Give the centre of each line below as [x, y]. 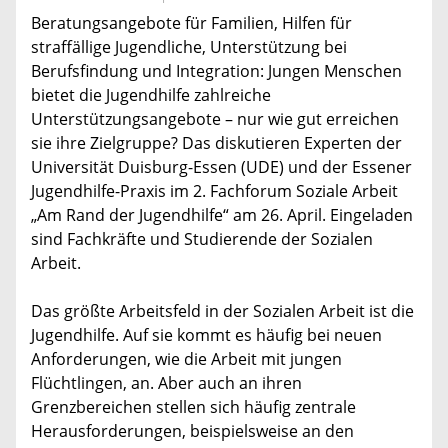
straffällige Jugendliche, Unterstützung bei [189, 46]
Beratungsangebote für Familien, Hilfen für [191, 22]
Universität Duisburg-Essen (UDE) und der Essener [221, 166]
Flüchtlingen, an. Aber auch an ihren [166, 382]
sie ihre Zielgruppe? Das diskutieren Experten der [216, 142]
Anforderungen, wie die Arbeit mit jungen [186, 358]
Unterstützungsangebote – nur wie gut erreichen [215, 118]
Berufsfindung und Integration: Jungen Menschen [216, 70]
